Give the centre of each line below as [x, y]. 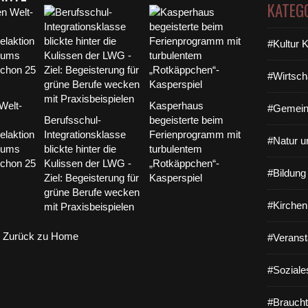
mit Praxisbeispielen [89, 207]
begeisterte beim [186, 120]
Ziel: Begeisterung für [91, 178]
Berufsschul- [73, 120]
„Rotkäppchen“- [184, 163]
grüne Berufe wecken [92, 192]
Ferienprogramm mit [195, 134]
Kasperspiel [175, 178]
